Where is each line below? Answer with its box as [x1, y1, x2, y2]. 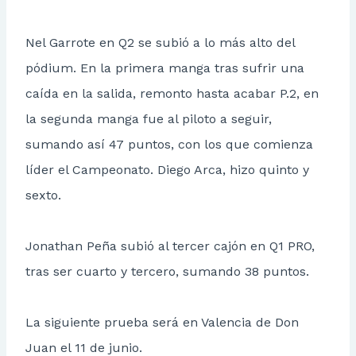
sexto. [25, 188, 61, 203]
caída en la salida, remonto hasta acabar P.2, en [25, 86, 319, 102]
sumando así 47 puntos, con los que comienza [25, 137, 313, 153]
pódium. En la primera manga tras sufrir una [25, 60, 304, 76]
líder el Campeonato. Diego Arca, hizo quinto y [25, 162, 309, 178]
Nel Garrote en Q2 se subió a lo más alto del [25, 35, 295, 51]
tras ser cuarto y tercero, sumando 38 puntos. [25, 264, 309, 280]
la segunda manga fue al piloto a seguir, [25, 111, 272, 127]
